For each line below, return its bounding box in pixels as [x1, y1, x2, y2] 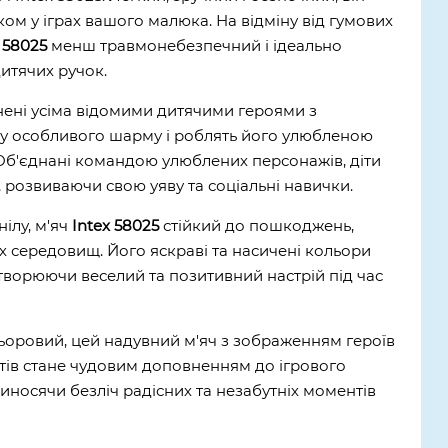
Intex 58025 [71, 216, 159, 236]
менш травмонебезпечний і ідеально [46, 36, 342, 56]
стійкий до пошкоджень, [158, 216, 354, 236]
